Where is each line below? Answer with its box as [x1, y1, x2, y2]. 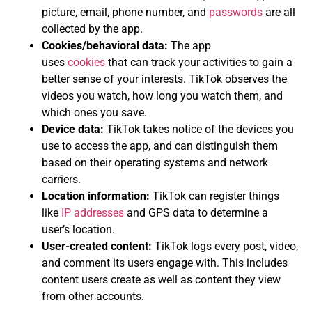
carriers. [42, 172, 81, 186]
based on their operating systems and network [42, 155, 268, 169]
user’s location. [42, 222, 115, 236]
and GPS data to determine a [124, 205, 268, 219]
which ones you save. [42, 105, 147, 119]
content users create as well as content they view [42, 272, 281, 286]
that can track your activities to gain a [105, 55, 292, 69]
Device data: [42, 122, 104, 136]
